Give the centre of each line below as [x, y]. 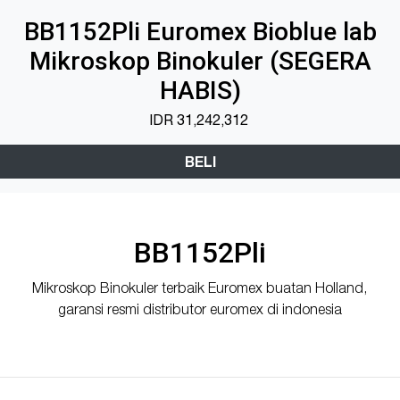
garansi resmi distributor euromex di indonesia [200, 308]
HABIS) [200, 90]
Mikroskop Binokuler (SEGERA [200, 61]
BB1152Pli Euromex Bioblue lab [200, 31]
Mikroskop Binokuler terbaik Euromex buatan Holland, [200, 287]
